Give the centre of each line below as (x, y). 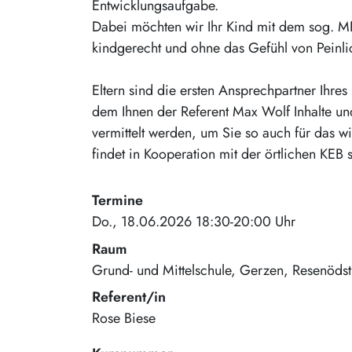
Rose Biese (124, 318)
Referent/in (129, 297)
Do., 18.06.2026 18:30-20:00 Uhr (194, 222)
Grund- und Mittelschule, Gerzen (188, 270)
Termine (117, 201)
